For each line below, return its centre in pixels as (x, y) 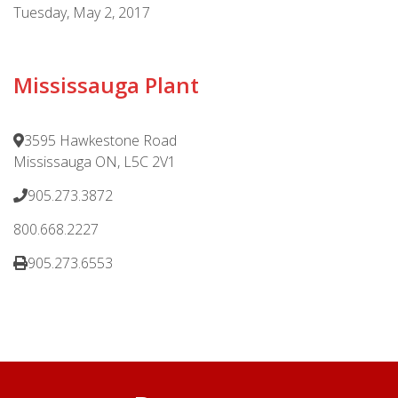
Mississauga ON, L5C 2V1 (95, 161)
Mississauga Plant (106, 84)
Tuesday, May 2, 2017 (82, 12)
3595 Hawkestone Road (100, 140)
